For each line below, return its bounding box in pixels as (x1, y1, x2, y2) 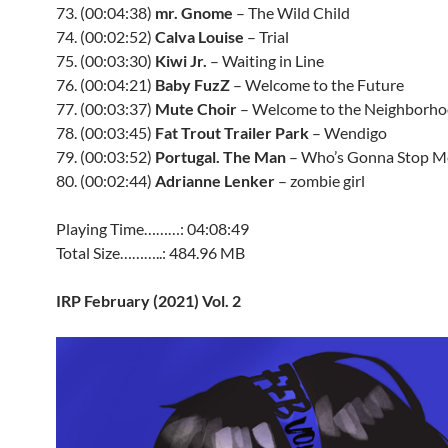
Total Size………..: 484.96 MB (56, 243, 245, 262)
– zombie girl (275, 171, 365, 190)
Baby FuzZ (155, 75, 230, 94)
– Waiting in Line (207, 51, 324, 70)
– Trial (244, 27, 289, 46)
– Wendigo (309, 123, 387, 142)
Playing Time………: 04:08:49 (56, 219, 249, 238)
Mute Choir (155, 99, 237, 118)
